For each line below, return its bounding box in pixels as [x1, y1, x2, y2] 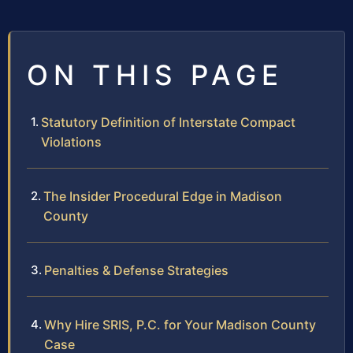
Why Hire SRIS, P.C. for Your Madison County [44, 317, 316, 333]
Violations [41, 134, 102, 150]
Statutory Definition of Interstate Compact [41, 114, 295, 131]
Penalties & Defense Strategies [44, 262, 229, 279]
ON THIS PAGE [27, 58, 284, 92]
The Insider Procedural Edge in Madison [43, 188, 282, 205]
